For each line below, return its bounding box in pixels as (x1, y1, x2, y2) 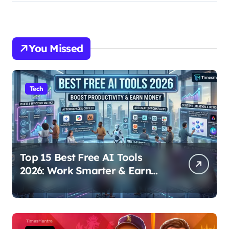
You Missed (29, 41, 83, 55)
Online (20, 177, 51, 190)
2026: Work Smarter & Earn (20, 164, 151, 177)
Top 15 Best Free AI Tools (20, 150, 142, 164)
